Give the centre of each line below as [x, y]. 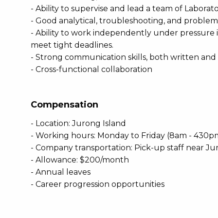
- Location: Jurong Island [78, 123]
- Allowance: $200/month [80, 160]
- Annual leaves [61, 172]
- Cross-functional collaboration [91, 69]
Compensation [64, 105]
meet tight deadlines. [72, 45]
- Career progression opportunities [98, 184]
